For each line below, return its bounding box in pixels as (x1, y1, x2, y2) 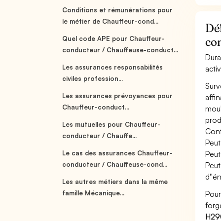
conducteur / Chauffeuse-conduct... (62, 46, 179, 54)
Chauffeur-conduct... (62, 103, 129, 111)
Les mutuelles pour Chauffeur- (62, 120, 161, 128)
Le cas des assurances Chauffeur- (62, 149, 173, 157)
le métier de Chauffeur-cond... (62, 17, 159, 25)
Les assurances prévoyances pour (62, 92, 173, 100)
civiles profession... (62, 74, 123, 82)
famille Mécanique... (62, 189, 125, 197)
